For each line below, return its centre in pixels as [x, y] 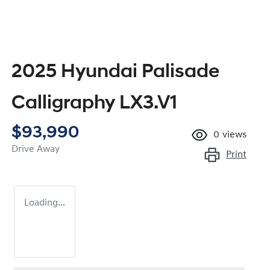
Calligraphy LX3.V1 [94, 104]
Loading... [45, 203]
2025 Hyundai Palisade [115, 73]
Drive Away [36, 150]
